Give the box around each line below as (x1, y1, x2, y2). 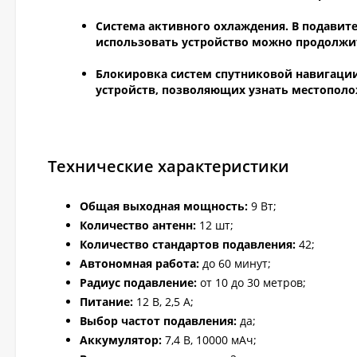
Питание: (80, 294, 136, 309)
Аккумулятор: (80, 332, 165, 347)
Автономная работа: (80, 256, 199, 271)
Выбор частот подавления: (80, 313, 240, 328)
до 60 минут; (199, 256, 271, 271)
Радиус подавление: (80, 275, 200, 290)
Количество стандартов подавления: (80, 237, 299, 252)
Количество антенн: (80, 218, 196, 233)
